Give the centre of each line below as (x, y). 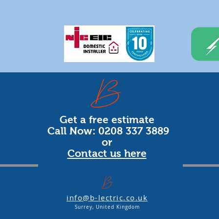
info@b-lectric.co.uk (107, 197)
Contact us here (107, 153)
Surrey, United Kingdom (107, 207)
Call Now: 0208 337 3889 (107, 131)
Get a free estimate (107, 120)
